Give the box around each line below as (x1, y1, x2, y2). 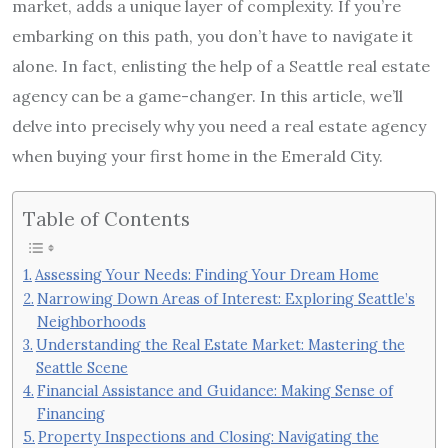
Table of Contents (23, 206, 190, 231)
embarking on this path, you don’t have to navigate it (12, 26, 413, 47)
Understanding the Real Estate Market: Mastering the (35, 334, 405, 354)
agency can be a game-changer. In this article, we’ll (12, 86, 403, 107)
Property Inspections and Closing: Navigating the (37, 426, 379, 446)
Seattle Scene (35, 357, 128, 377)
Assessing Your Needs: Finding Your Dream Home (34, 264, 379, 284)
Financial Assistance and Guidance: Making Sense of (36, 380, 393, 400)
